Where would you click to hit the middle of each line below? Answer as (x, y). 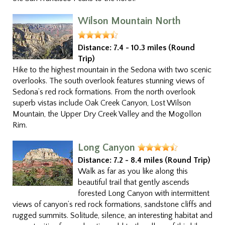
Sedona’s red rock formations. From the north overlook (104, 92)
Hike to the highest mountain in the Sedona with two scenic (112, 70)
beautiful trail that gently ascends (134, 182)
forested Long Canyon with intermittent (144, 193)
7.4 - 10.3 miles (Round (154, 48)
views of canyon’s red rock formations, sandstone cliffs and (112, 204)
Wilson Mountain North (129, 21)
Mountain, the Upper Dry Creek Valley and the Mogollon (107, 114)
